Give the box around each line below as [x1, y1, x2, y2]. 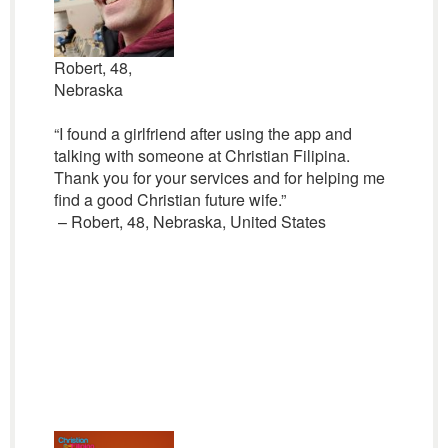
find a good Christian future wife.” [53, 188, 286, 211]
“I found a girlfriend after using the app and [53, 122, 352, 145]
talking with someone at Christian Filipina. [53, 144, 350, 167]
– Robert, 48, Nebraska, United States [53, 210, 326, 233]
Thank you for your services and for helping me [53, 166, 385, 189]
